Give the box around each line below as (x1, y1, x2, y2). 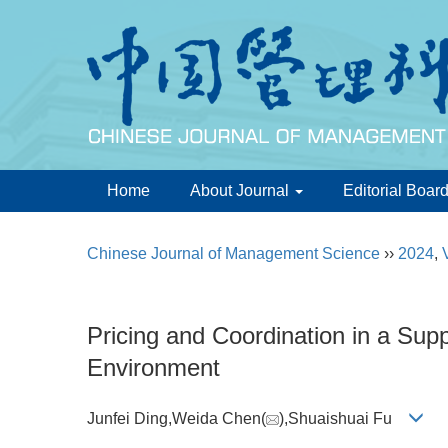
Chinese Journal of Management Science (87, 245, 380, 262)
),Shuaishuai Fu (279, 410, 408, 428)
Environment (87, 354, 220, 381)
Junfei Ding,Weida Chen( (87, 410, 266, 428)
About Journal (190, 182, 293, 199)
